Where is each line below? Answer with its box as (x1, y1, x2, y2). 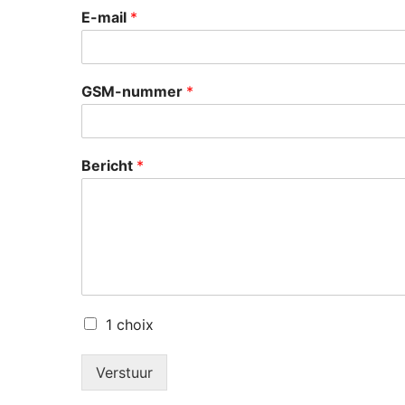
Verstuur (96, 363, 153, 381)
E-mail (81, 7, 130, 26)
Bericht (81, 155, 137, 174)
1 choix (106, 315, 154, 334)
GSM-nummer (81, 81, 186, 100)
